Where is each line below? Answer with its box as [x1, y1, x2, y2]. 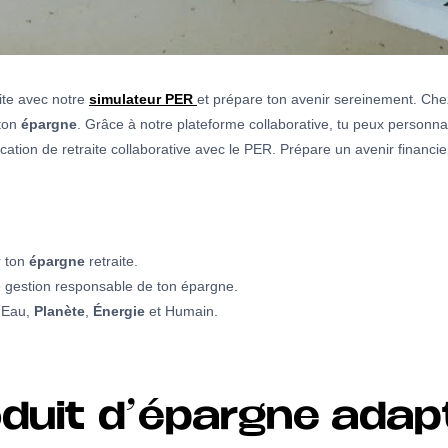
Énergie [93, 303, 145, 320]
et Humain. [145, 303, 218, 320]
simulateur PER [89, 91, 193, 108]
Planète [34, 303, 85, 320]
